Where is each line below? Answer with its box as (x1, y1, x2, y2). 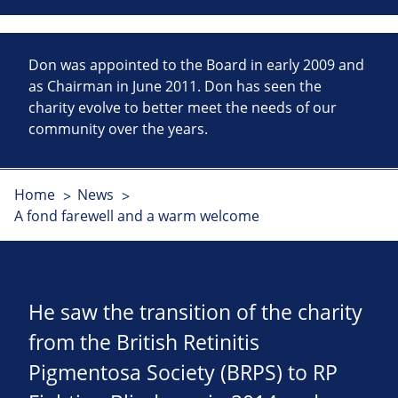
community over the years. (28, 119, 208, 139)
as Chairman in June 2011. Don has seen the (28, 76, 322, 97)
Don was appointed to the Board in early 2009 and (28, 55, 364, 76)
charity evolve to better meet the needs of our (28, 98, 337, 118)
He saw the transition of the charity (28, 298, 362, 327)
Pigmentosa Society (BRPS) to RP (28, 359, 338, 387)
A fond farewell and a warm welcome (14, 206, 259, 227)
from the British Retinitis (28, 329, 259, 357)
